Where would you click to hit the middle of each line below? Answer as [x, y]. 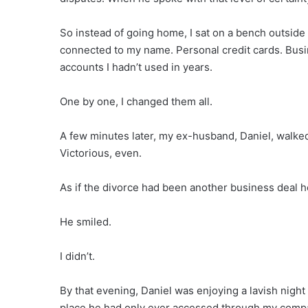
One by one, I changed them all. [136, 102]
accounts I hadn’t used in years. [136, 67]
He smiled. [86, 222]
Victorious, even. [101, 153]
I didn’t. [77, 256]
